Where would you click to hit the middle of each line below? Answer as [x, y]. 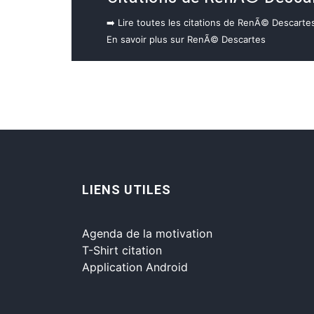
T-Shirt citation [122, 250]
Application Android [135, 267]
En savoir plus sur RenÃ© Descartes [186, 39]
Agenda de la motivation [147, 233]
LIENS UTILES [127, 189]
